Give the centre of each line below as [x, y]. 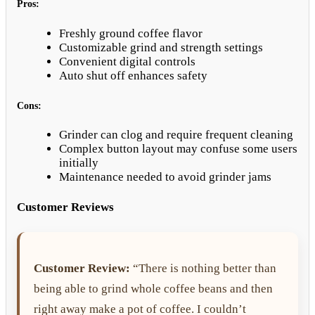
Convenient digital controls [127, 61]
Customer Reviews [65, 207]
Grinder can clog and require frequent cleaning [176, 135]
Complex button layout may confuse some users [178, 149]
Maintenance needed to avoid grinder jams [165, 177]
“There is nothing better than [203, 268]
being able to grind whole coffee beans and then [153, 288]
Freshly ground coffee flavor [131, 33]
